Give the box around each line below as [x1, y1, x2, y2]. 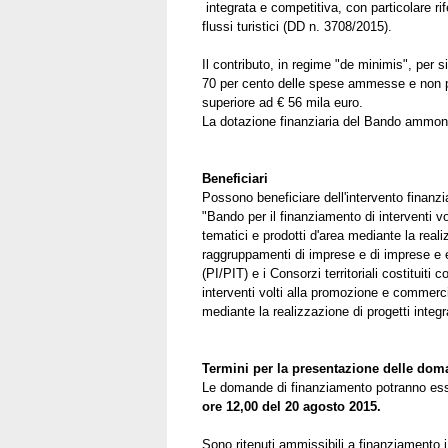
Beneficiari [202, 170, 268, 186]
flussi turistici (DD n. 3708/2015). [202, 18, 392, 34]
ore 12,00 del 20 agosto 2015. [202, 398, 381, 414]
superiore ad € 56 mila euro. [202, 94, 363, 110]
